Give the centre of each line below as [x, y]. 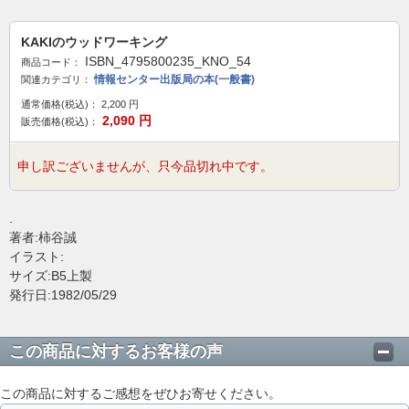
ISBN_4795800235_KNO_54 [168, 61]
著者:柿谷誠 [43, 237]
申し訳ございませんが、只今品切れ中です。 [145, 166]
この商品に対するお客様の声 [116, 351]
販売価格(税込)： [60, 121]
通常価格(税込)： [60, 104]
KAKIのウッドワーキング [94, 42]
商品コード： [51, 62]
